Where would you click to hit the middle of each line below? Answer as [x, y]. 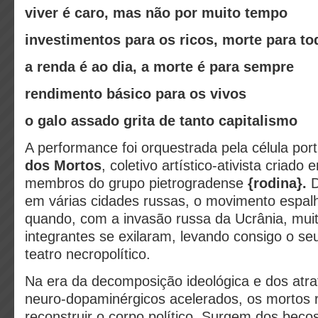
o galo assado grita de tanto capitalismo [161, 121]
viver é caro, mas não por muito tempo [156, 13]
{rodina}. [277, 183]
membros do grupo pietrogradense [136, 183]
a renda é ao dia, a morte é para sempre [159, 67]
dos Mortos [63, 165]
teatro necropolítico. [88, 254]
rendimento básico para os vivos [136, 94]
